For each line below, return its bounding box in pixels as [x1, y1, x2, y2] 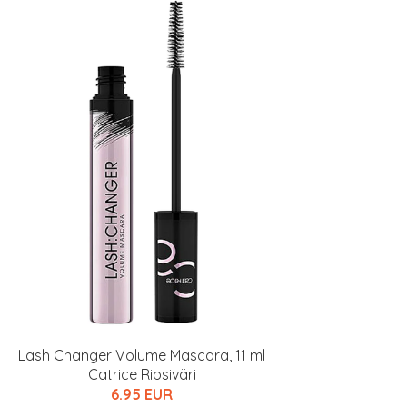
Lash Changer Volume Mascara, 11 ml [18, 346, 265, 364]
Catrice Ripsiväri [87, 365, 196, 383]
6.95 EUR [111, 385, 173, 403]
